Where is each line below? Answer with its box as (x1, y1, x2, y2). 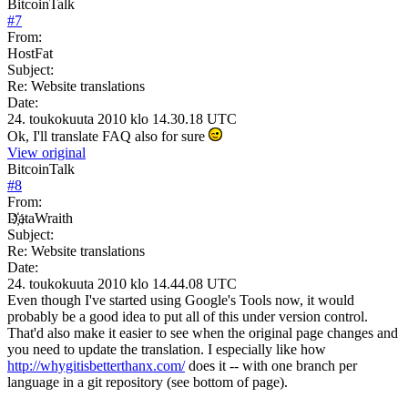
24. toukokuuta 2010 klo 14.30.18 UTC (7, 110, 237, 127)
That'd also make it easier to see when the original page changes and (7, 324, 398, 341)
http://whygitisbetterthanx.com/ (7, 357, 185, 373)
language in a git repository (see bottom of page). (7, 373, 288, 390)
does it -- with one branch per (185, 357, 357, 373)
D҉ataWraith (7, 209, 73, 226)
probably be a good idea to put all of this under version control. (7, 308, 368, 324)
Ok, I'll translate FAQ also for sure (7, 127, 209, 144)
